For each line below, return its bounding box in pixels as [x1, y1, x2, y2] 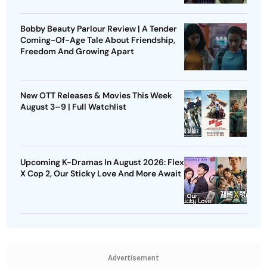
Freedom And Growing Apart [20, 45, 134, 57]
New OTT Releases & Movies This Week [20, 89, 172, 101]
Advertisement [108, 253, 159, 262]
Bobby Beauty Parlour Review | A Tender [20, 23, 177, 34]
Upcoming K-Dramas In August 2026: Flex [20, 156, 184, 167]
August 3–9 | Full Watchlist [20, 101, 126, 112]
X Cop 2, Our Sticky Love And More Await [20, 167, 181, 179]
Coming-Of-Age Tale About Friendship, [20, 34, 175, 45]
